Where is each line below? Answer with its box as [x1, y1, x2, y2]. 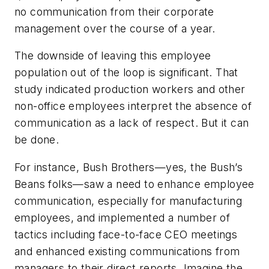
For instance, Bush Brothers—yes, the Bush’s [14, 160, 243, 174]
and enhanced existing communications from [14, 244, 240, 258]
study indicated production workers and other [14, 83, 246, 96]
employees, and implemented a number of [14, 211, 231, 224]
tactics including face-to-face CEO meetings [14, 228, 238, 241]
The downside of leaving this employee [14, 49, 211, 62]
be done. [14, 133, 59, 147]
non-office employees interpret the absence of [14, 100, 252, 113]
